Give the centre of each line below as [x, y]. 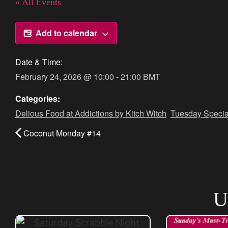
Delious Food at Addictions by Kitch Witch [91, 113]
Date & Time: [39, 62]
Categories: [38, 98]
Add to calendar [66, 33]
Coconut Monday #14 [62, 133]
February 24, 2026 [48, 76]
